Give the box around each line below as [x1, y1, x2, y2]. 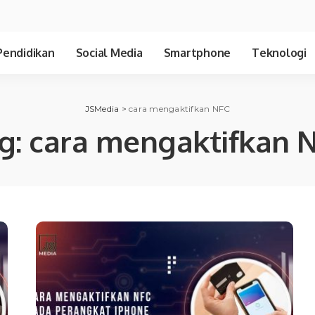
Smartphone [163, 46, 231, 60]
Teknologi [252, 46, 307, 60]
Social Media [75, 46, 143, 60]
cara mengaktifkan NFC [129, 103, 231, 114]
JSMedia [84, 103, 120, 114]
